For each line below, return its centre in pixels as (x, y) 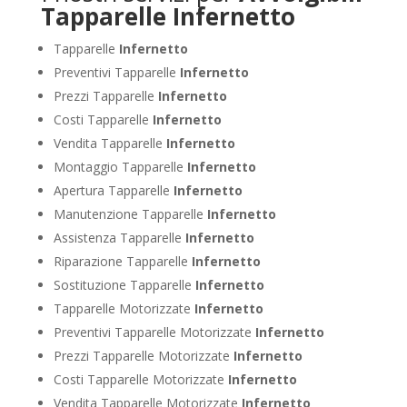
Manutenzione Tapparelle (130, 213)
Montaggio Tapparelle (120, 166)
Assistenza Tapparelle (119, 237)
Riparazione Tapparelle (122, 261)
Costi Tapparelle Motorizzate (140, 379)
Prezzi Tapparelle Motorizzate (143, 355)
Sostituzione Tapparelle (124, 284)
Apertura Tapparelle (113, 190)
